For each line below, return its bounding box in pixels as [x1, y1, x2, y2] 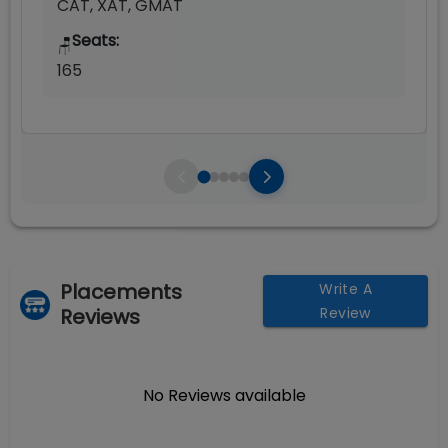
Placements [60, 278, 182, 306]
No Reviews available [142, 384, 306, 407]
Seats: [72, 29, 119, 52]
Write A [319, 279, 372, 299]
